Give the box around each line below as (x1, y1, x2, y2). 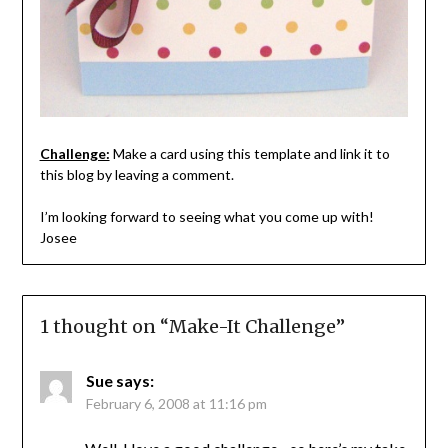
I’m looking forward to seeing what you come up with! (39, 208, 377, 226)
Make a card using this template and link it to (109, 145, 390, 163)
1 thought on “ (39, 315, 169, 339)
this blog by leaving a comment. (39, 166, 234, 184)
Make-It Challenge (168, 315, 336, 339)
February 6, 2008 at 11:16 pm (85, 395, 267, 413)
